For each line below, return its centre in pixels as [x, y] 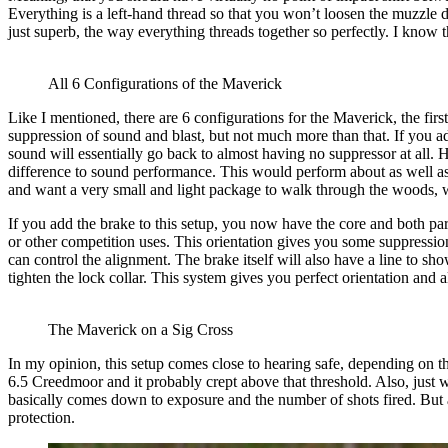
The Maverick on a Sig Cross [140, 330]
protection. [41, 418]
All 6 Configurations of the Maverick [165, 84]
